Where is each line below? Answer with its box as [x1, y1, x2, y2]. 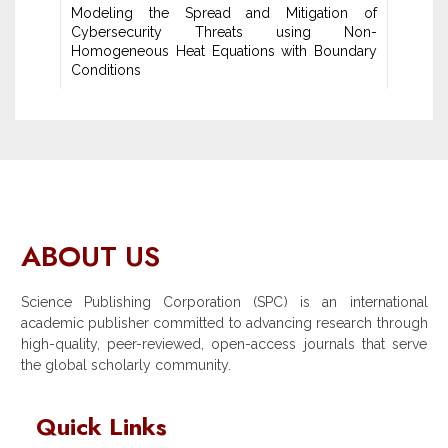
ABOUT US [20, 236, 160, 278]
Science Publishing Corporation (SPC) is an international [20, 294, 428, 311]
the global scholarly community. [20, 357, 231, 374]
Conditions [71, 62, 141, 79]
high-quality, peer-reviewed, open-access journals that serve [20, 336, 428, 353]
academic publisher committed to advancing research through [20, 315, 428, 332]
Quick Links [35, 408, 167, 444]
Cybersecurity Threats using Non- [71, 24, 377, 41]
